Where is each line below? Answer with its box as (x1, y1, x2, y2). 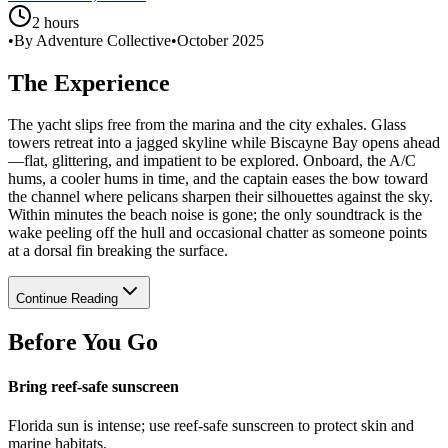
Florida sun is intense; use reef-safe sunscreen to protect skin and (8, 416, 414, 434)
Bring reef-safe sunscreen (8, 377, 179, 395)
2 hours (32, 13, 79, 31)
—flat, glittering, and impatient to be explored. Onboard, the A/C (8, 152, 416, 170)
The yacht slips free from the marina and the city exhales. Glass (8, 116, 406, 134)
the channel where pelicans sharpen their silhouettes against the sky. (8, 188, 433, 206)
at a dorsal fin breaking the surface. (8, 242, 228, 260)
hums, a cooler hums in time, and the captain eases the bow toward (8, 170, 428, 188)
